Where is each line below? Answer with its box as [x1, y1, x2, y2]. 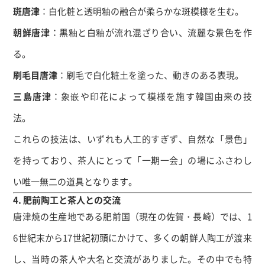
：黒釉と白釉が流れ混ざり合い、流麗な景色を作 [50, 26, 252, 38]
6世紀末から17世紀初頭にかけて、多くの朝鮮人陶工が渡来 [13, 231, 252, 244]
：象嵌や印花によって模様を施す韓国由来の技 [51, 90, 252, 102]
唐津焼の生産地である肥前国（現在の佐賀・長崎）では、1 [13, 210, 252, 222]
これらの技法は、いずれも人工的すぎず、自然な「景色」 [13, 132, 252, 145]
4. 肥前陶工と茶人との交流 [13, 193, 121, 206]
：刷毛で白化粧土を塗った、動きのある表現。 [57, 69, 244, 81]
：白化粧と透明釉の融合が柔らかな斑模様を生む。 [40, 5, 244, 17]
